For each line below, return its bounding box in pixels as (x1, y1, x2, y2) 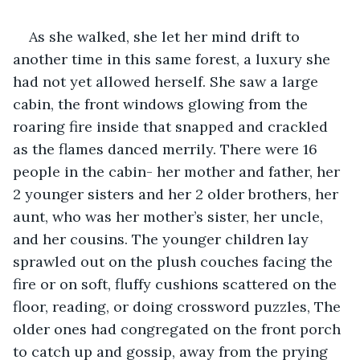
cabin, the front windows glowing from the (13, 94, 312, 113)
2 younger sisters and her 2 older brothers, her (13, 184, 342, 203)
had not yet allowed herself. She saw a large (13, 72, 322, 91)
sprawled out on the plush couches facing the (13, 252, 337, 271)
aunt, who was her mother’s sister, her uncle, (13, 207, 327, 226)
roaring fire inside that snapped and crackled (13, 117, 332, 136)
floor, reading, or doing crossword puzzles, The (13, 297, 345, 316)
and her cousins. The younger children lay (13, 229, 313, 248)
